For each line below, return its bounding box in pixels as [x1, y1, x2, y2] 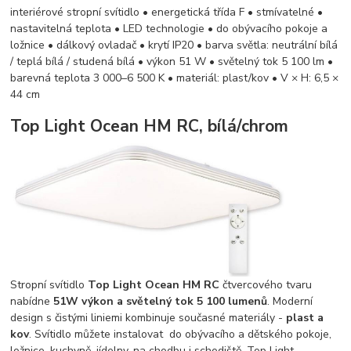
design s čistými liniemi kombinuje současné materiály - [10, 309, 284, 325]
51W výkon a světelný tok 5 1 [53, 293, 213, 309]
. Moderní [267, 293, 313, 309]
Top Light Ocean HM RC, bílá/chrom [10, 115, 289, 138]
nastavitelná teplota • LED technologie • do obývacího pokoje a [10, 20, 328, 36]
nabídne [10, 293, 54, 309]
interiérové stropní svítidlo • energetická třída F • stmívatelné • [10, 4, 324, 20]
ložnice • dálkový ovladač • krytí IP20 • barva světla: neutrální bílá [10, 37, 338, 52]
